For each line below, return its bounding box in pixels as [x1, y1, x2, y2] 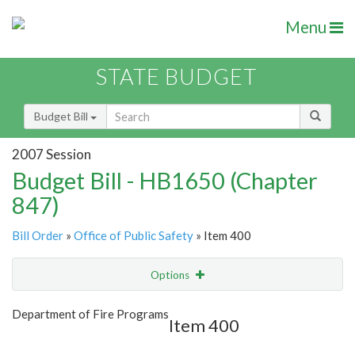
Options [151, 269, 192, 282]
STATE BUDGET [96, 63, 257, 90]
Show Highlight [92, 300, 166, 314]
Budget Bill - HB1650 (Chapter [12, 166, 318, 195]
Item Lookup [16, 334, 78, 348]
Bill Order [12, 228, 63, 243]
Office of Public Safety [74, 228, 193, 243]
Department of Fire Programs [12, 307, 169, 322]
